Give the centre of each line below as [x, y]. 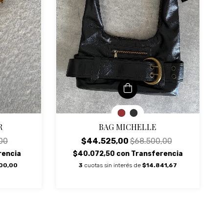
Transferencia [157, 153]
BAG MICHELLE [128, 127]
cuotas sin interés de [113, 165]
